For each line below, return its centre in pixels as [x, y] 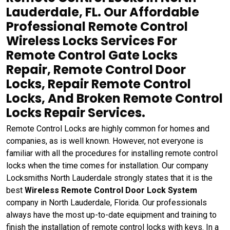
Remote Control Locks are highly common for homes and [108, 129]
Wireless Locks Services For [92, 41]
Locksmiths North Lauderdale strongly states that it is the [109, 178]
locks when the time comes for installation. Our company [107, 166]
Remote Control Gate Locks [92, 55]
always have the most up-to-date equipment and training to [111, 215]
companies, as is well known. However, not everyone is [105, 141]
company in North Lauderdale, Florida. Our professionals [107, 203]
